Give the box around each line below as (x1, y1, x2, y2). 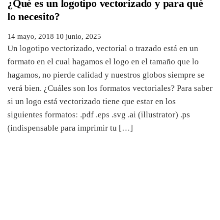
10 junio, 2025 (56, 32, 101, 40)
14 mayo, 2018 (7, 32, 54, 40)
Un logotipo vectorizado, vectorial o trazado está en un (7, 43, 198, 53)
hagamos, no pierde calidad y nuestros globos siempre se (7, 70, 205, 80)
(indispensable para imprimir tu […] (7, 123, 133, 133)
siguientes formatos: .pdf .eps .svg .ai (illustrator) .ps (7, 110, 190, 119)
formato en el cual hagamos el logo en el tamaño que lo (7, 56, 199, 66)
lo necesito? (7, 10, 60, 23)
